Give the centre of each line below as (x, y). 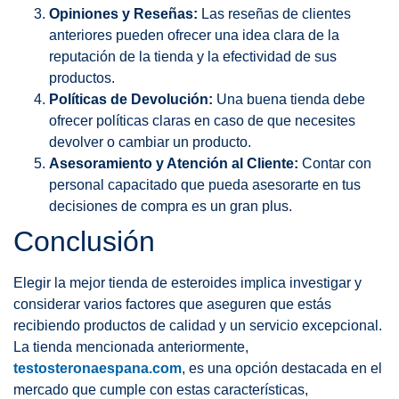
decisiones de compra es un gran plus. (171, 207)
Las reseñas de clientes (274, 14)
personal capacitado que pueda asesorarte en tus (205, 185)
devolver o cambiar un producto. (150, 142)
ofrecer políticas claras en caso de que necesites (202, 121)
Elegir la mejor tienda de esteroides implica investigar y (187, 283)
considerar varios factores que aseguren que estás (172, 305)
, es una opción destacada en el (282, 369)
